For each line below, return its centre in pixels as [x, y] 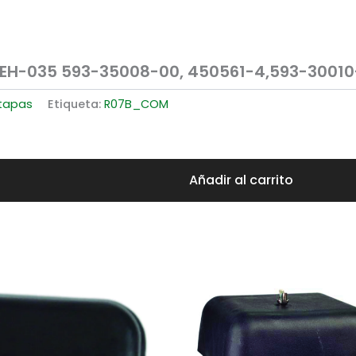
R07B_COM [136, 104]
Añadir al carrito [241, 180]
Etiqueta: [76, 104]
